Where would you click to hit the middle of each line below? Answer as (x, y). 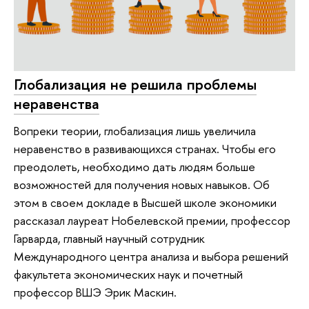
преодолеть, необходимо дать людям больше (134, 167)
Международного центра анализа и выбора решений (151, 257)
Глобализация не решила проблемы (135, 84)
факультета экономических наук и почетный (128, 275)
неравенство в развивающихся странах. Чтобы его (145, 149)
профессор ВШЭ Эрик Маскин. (95, 292)
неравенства (57, 103)
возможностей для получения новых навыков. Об (142, 185)
